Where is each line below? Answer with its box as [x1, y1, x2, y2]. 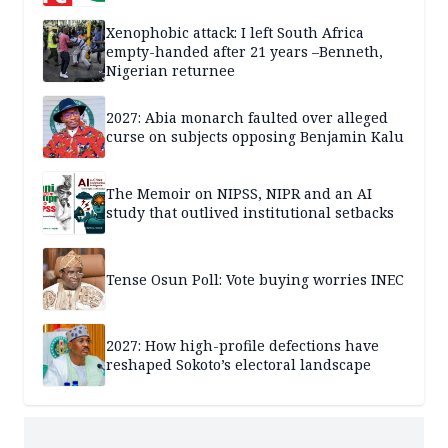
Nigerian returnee [106, 60, 235, 80]
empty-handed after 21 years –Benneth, [106, 41, 383, 61]
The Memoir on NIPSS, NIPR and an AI [106, 184, 372, 204]
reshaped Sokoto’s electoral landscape [106, 355, 371, 375]
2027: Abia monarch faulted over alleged [106, 108, 388, 128]
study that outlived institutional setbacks [106, 203, 394, 223]
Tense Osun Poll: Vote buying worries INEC [106, 269, 404, 289]
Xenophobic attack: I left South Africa [106, 22, 364, 42]
